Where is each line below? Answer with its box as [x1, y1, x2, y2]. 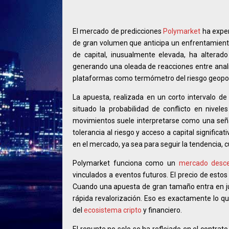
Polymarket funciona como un [73, 158, 179, 167]
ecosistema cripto [84, 205, 142, 214]
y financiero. [142, 205, 182, 214]
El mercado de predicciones [73, 27, 164, 35]
